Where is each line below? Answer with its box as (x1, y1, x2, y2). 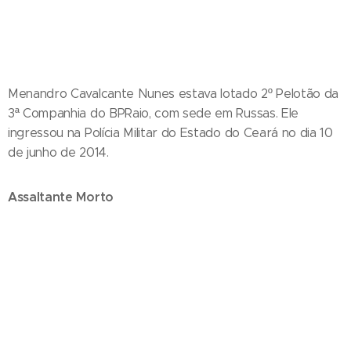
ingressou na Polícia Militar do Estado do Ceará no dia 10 (8, 125, 333, 140)
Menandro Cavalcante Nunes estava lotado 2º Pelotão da (8, 85, 339, 101)
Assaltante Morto (8, 188, 114, 205)
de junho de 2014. (8, 144, 109, 160)
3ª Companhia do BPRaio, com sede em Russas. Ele (8, 105, 299, 121)
